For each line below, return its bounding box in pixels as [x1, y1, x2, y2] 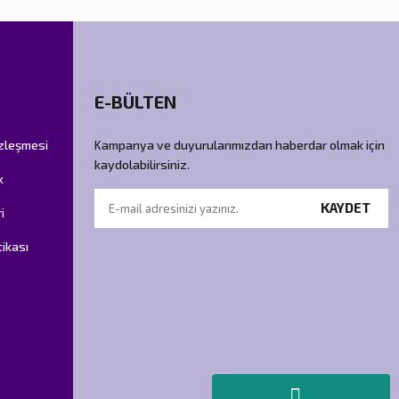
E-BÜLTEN [94, 90, 176, 112]
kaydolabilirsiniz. [94, 156, 190, 172]
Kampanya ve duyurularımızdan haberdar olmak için [94, 136, 385, 152]
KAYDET [321, 199, 370, 216]
